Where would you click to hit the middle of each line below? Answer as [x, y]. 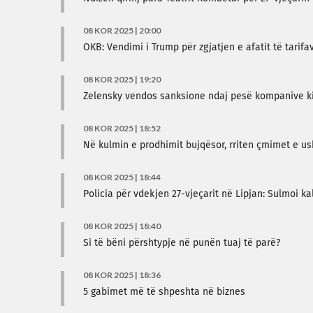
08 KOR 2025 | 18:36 [122, 275]
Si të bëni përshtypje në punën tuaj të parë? [182, 243]
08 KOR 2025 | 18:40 [122, 226]
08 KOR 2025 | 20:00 [122, 30]
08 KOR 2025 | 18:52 [122, 128]
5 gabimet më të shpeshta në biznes [164, 292]
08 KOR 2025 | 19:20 [122, 79]
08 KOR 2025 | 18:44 [122, 177]
